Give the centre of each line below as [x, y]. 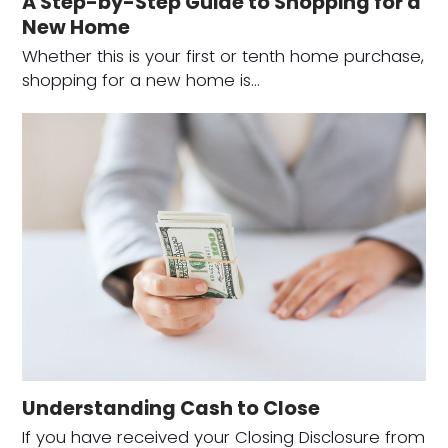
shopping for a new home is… [141, 80]
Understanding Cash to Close [171, 409]
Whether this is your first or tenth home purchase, [223, 56]
